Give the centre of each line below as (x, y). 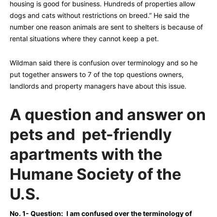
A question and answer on (108, 115)
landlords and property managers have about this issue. (98, 86)
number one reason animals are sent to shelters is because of (106, 27)
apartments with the (86, 155)
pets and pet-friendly (91, 135)
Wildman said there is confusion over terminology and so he (104, 63)
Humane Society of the (95, 174)
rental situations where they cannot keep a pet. (84, 39)
